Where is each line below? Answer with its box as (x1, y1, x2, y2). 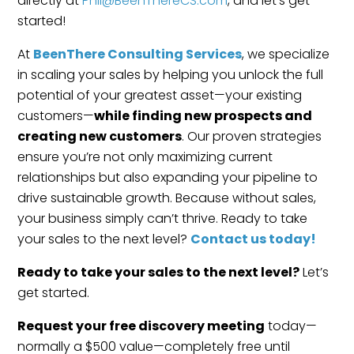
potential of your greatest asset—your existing (17, 85, 303, 104)
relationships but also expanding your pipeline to (17, 168, 318, 186)
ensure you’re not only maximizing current (17, 147, 273, 166)
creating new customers (17, 126, 183, 145)
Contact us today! (190, 229, 317, 248)
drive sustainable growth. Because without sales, (17, 188, 317, 207)
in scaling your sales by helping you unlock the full (17, 65, 324, 84)
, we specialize (242, 44, 330, 63)
